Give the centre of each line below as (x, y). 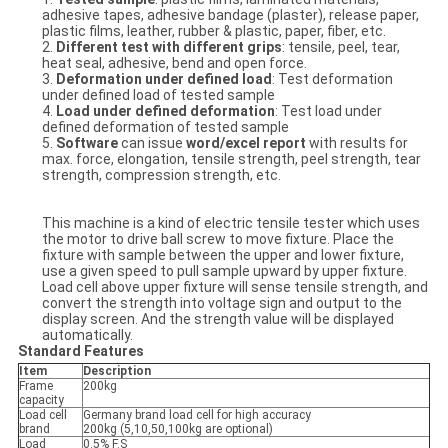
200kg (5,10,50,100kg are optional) (177, 429)
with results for (356, 143)
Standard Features (80, 351)
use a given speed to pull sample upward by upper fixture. (224, 271)
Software (86, 143)
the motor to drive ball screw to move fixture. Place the (217, 239)
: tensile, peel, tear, (340, 47)
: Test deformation (332, 79)
